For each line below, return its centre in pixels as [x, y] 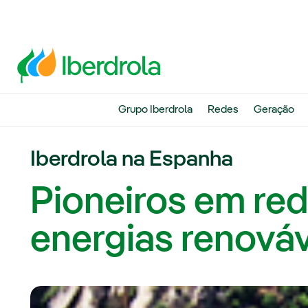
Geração [274, 110]
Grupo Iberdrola [155, 110]
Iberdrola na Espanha [132, 159]
